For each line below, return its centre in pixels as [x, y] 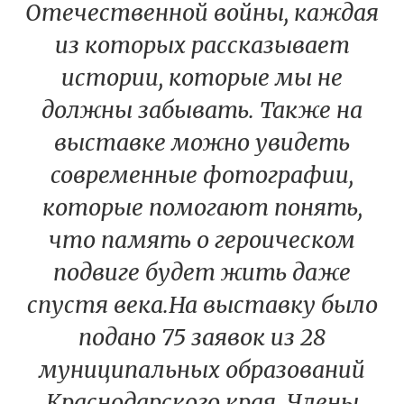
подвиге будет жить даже [202, 273]
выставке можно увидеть [202, 143]
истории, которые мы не [202, 78]
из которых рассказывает [202, 46]
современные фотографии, [202, 175]
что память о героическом [202, 240]
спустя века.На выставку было [202, 305]
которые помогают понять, [202, 208]
